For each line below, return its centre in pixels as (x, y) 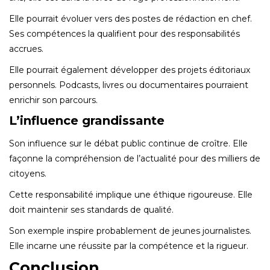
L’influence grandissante (87, 120)
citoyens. (28, 173)
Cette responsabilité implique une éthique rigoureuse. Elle (131, 194)
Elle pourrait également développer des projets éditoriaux (130, 70)
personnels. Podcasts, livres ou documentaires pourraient (129, 85)
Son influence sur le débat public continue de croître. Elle (128, 143)
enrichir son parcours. (53, 100)
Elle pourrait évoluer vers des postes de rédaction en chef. (130, 18)
